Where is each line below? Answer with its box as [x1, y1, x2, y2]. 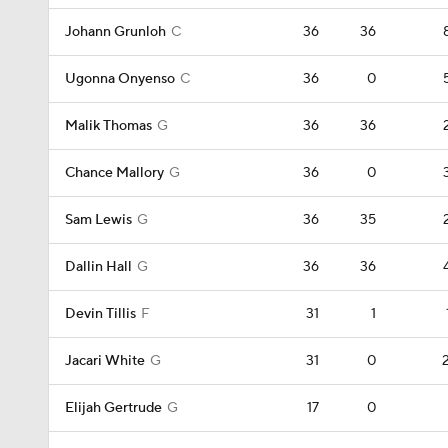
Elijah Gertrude [65, 399, 162, 417]
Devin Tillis [65, 305, 136, 323]
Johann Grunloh [65, 23, 166, 41]
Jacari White [65, 352, 145, 370]
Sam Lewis [65, 211, 132, 229]
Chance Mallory [65, 164, 164, 182]
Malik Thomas [65, 117, 152, 135]
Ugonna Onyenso [65, 70, 175, 88]
